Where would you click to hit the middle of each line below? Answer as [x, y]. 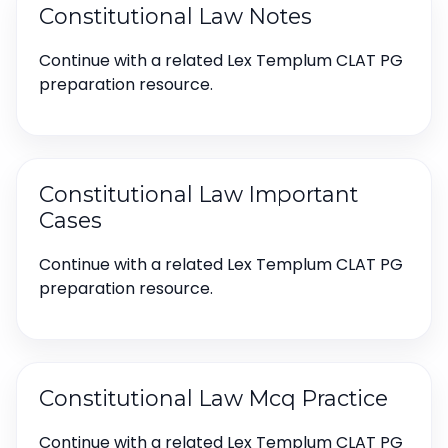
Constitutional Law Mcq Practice [213, 398]
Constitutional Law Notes [175, 16]
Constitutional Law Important [198, 194]
